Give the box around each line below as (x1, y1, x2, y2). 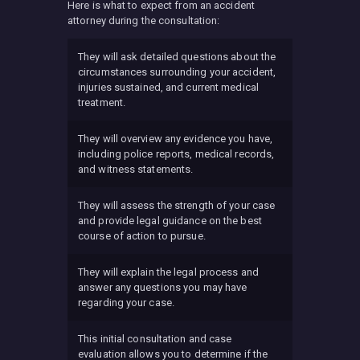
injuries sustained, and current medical (78, 81, 259, 94)
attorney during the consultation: (67, 14, 220, 27)
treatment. (78, 96, 125, 109)
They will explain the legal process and (78, 266, 259, 279)
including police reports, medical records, (78, 148, 275, 161)
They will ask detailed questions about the (78, 51, 276, 63)
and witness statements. (78, 163, 194, 176)
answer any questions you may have (78, 281, 247, 294)
